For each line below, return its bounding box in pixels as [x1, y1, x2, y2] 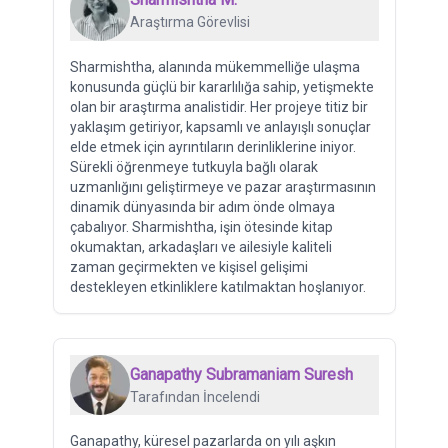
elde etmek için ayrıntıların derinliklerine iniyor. [69, 138, 356, 155]
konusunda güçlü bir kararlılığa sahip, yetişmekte [69, 78, 374, 95]
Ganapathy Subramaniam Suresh [129, 364, 353, 384]
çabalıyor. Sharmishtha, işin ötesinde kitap [69, 218, 333, 235]
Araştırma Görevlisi [129, 14, 250, 31]
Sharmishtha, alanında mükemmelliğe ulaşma [69, 58, 360, 75]
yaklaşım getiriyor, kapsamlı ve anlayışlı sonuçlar [69, 118, 371, 135]
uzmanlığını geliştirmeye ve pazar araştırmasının [69, 178, 376, 195]
